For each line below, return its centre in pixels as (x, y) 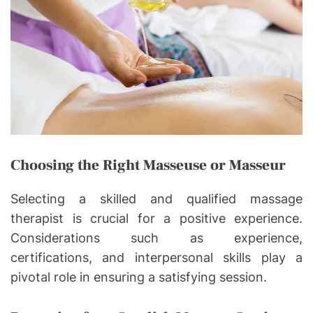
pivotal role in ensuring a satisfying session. (139, 277)
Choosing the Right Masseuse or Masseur (148, 165)
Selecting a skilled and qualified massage (156, 198)
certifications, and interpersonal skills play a (156, 257)
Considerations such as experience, (156, 238)
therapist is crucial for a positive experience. (156, 218)
